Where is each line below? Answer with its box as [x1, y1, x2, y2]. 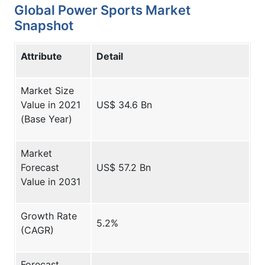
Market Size [21, 85, 74, 97]
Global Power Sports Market [14, 2, 190, 18]
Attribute [21, 50, 62, 63]
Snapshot [14, 18, 73, 34]
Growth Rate [21, 210, 77, 222]
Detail [96, 50, 123, 63]
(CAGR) [21, 224, 54, 237]
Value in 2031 [21, 176, 80, 188]
